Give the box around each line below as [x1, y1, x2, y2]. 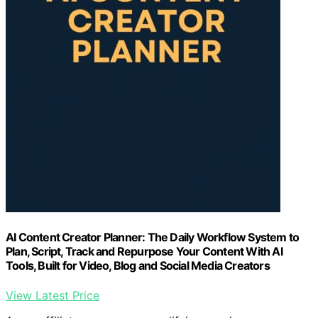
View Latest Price [6, 287, 99, 302]
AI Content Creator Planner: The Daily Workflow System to [6, 230, 300, 245]
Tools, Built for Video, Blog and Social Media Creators [6, 258, 270, 273]
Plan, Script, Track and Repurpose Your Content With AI [6, 244, 283, 259]
